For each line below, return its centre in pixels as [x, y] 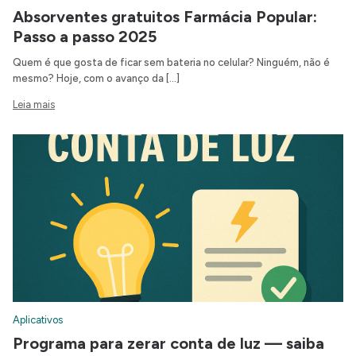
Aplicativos [38, 320]
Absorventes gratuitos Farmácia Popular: [165, 17]
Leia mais [34, 105]
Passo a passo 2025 [85, 37]
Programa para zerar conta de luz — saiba [168, 344]
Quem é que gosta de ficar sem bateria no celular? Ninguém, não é [171, 63]
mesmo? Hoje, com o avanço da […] [96, 79]
